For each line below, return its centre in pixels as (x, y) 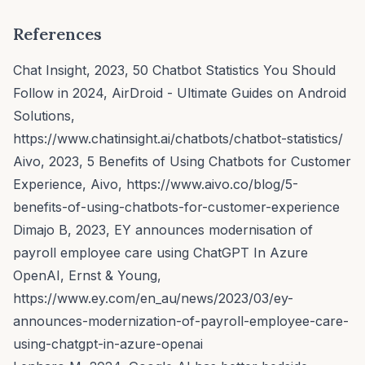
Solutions (42, 115)
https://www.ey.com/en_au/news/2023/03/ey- (153, 298)
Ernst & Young (113, 275)
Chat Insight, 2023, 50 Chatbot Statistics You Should (174, 70)
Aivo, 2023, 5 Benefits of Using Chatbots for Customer (182, 161)
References (57, 33)
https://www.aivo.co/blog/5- (210, 184)
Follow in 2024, (62, 92)
